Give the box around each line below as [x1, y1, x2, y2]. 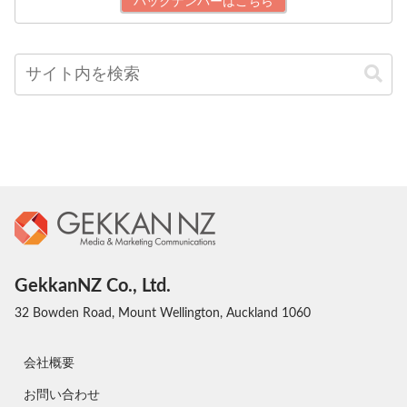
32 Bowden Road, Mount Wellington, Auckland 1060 [15, 307, 311, 320]
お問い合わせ [24, 389, 100, 402]
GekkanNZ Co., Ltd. [15, 277, 171, 295]
